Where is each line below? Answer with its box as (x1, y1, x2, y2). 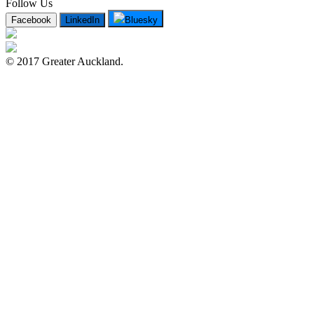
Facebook (11, 14, 51, 25)
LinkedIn (65, 14, 100, 25)
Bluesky (125, 14, 158, 25)
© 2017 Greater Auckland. (6, 55, 123, 67)
